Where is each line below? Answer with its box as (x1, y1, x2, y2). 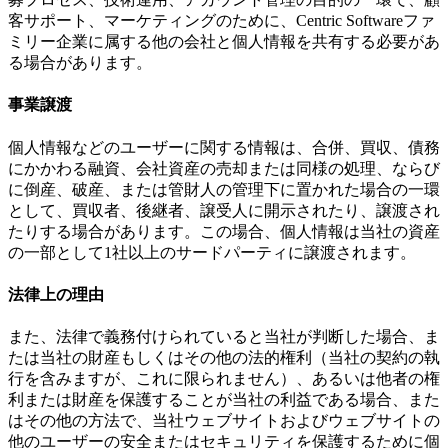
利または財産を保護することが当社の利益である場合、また (8, 391, 440, 409)
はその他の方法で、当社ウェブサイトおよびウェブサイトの (8, 412, 440, 430)
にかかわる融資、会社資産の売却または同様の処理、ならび (8, 159, 440, 177)
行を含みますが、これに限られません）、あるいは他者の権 (8, 370, 440, 388)
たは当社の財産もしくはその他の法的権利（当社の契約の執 (8, 349, 440, 367)
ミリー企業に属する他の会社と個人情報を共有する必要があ (8, 33, 440, 51)
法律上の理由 (8, 285, 104, 303)
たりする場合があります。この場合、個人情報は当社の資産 (8, 222, 440, 240)
